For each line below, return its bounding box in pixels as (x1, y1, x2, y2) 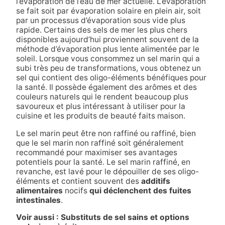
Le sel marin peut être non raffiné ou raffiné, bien (16, 128, 196, 138)
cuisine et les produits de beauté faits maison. (16, 111, 185, 121)
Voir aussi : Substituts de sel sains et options (16, 212, 189, 222)
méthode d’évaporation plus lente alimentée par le (16, 44, 199, 54)
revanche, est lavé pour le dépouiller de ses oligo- (16, 166, 199, 176)
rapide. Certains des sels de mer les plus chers (16, 25, 187, 35)
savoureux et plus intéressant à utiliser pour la (16, 101, 185, 111)
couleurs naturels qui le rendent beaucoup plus (16, 92, 188, 102)
